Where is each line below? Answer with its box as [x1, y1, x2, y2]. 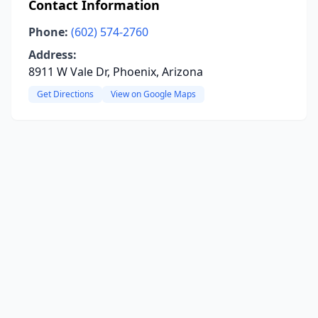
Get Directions [37, 88, 94, 100]
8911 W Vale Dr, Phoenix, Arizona [28, 64, 203, 79]
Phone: [28, 24, 68, 40]
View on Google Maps [111, 88, 196, 100]
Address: [28, 47, 77, 62]
